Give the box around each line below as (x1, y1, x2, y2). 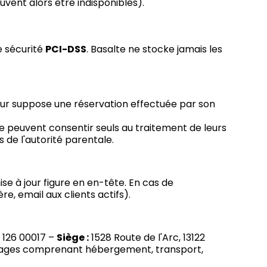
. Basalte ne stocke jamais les (86, 42, 223, 57)
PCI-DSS (45, 42, 87, 57)
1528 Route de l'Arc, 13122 (89, 231, 206, 245)
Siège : (57, 231, 89, 245)
